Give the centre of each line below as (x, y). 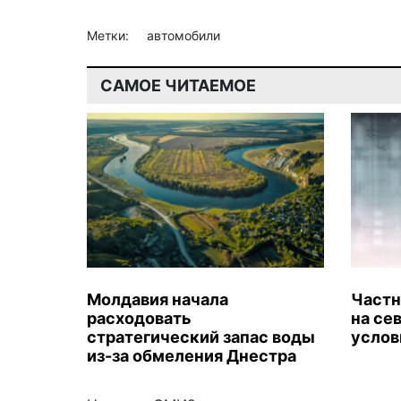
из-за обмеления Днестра (192, 355)
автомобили (183, 36)
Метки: (110, 36)
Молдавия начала (158, 299)
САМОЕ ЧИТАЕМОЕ (178, 86)
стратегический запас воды (201, 337)
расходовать (139, 318)
